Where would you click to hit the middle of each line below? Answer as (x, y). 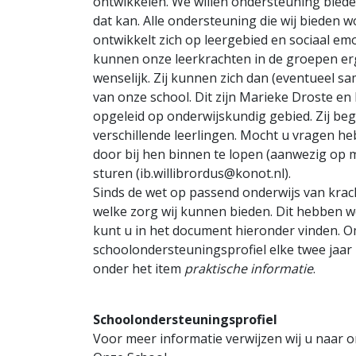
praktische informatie (249, 269)
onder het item (139, 269)
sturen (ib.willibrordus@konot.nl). (192, 173)
